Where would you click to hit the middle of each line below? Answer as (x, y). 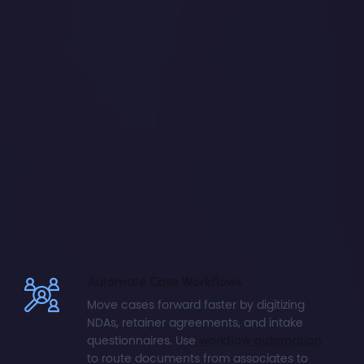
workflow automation (260, 340)
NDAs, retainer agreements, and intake (195, 322)
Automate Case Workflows (165, 281)
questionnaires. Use (143, 340)
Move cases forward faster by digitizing (195, 304)
